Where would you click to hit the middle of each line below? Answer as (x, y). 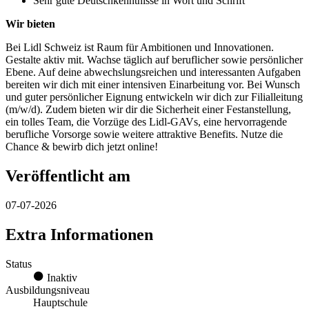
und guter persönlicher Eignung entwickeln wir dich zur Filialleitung (154, 97)
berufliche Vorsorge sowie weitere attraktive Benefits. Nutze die (144, 134)
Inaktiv (61, 277)
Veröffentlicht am (68, 176)
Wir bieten (30, 24)
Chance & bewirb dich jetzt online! (82, 147)
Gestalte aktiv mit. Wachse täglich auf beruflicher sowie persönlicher (154, 60)
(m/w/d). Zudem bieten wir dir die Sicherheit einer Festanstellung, (148, 110)
